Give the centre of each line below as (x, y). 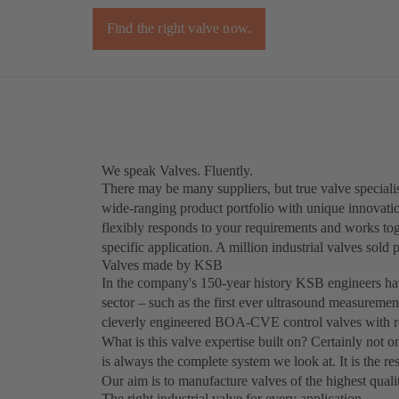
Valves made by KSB (162, 265)
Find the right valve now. (179, 28)
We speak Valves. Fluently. (177, 171)
